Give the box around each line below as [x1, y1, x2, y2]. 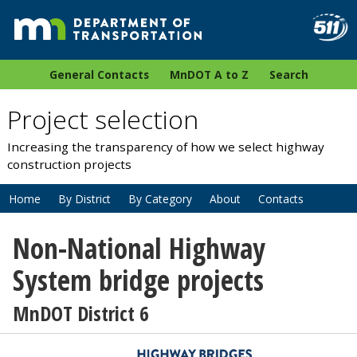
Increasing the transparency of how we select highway [6, 139, 324, 155]
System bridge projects [13, 261, 264, 300]
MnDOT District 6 [13, 299, 149, 328]
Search [269, 67, 308, 83]
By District [58, 190, 111, 206]
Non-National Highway [13, 229, 265, 268]
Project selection [6, 102, 198, 137]
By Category [128, 190, 192, 206]
